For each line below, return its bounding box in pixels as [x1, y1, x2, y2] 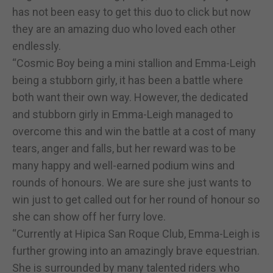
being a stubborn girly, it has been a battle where [12, 73, 243, 87]
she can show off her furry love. [12, 210, 166, 223]
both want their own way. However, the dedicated [12, 90, 248, 104]
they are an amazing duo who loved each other [12, 22, 236, 35]
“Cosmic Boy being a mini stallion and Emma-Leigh [12, 56, 256, 69]
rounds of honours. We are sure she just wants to [12, 175, 251, 189]
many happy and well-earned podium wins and [12, 158, 235, 172]
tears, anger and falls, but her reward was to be [12, 141, 236, 155]
